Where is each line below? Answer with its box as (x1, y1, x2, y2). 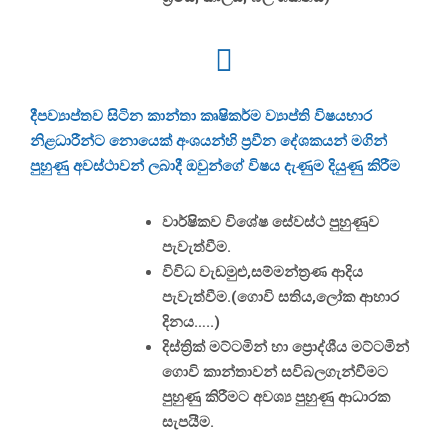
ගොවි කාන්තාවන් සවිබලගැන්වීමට (162, 362, 388, 381)
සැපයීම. (162, 412, 214, 431)
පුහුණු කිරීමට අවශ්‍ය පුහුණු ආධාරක (162, 387, 390, 406)
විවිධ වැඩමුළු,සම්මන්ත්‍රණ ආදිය (162, 262, 363, 281)
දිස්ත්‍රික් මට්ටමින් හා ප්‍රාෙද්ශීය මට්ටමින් (162, 337, 409, 356)
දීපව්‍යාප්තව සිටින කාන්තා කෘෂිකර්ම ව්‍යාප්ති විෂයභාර (30, 106, 372, 125)
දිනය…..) (162, 312, 220, 331)
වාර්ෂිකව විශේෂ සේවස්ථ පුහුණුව (162, 212, 379, 231)
